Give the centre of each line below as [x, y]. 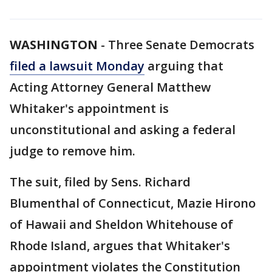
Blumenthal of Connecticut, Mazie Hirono [133, 203]
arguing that [184, 66]
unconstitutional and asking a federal [123, 130]
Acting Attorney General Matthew [110, 87]
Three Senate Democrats [181, 45]
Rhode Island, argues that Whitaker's [120, 246]
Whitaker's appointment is [89, 108]
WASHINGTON [54, 45]
